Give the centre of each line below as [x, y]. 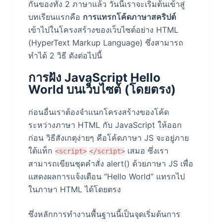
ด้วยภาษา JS [156, 164]
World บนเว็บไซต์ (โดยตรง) [102, 90]
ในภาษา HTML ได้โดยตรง [74, 190]
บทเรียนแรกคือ [55, 17]
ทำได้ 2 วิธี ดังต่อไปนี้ [65, 56]
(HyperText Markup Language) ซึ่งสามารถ [106, 43]
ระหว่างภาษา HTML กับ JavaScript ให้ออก [105, 125]
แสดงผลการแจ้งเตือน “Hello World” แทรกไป [106, 177]
